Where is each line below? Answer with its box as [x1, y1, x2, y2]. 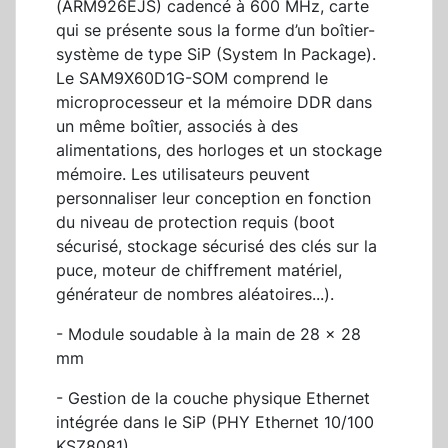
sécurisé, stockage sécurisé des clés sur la [56, 236, 377, 257]
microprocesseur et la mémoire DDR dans [56, 92, 372, 113]
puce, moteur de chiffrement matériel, [56, 260, 342, 281]
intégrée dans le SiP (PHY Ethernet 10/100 [56, 412, 374, 433]
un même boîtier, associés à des [56, 116, 298, 137]
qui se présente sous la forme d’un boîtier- [56, 20, 375, 41]
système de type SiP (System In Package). [56, 44, 376, 65]
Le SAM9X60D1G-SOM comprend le [56, 68, 328, 89]
